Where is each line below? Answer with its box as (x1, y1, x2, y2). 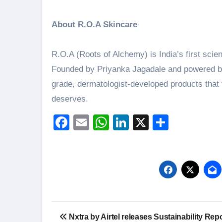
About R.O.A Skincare (52, 20, 137, 29)
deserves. (52, 94, 88, 104)
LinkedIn (129, 113, 189, 131)
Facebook (69, 113, 140, 131)
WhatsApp (109, 113, 182, 131)
